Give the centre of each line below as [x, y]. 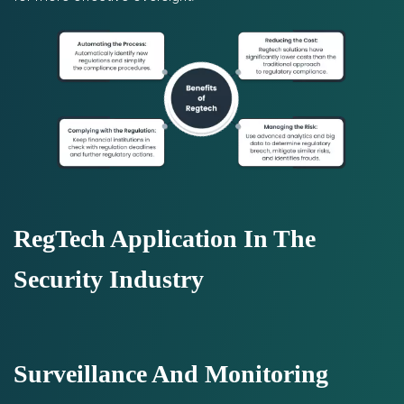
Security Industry [109, 279]
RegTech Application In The [165, 239]
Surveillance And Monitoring [171, 374]
